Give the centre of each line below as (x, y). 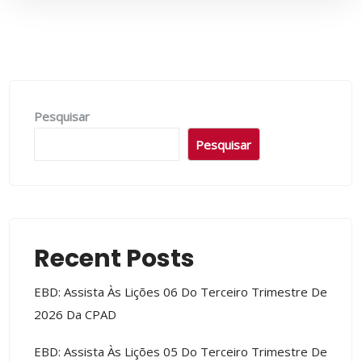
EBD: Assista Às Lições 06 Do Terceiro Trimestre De (181, 292)
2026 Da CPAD (75, 315)
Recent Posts (114, 259)
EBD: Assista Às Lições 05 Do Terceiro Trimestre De (181, 352)
